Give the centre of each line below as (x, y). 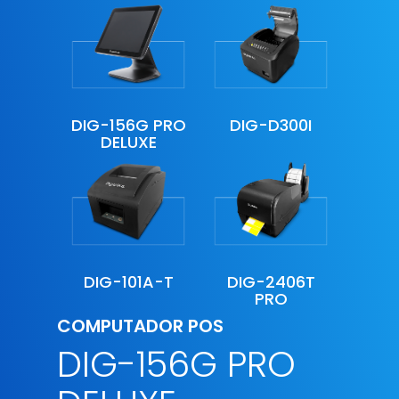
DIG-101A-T (128, 281)
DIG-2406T (271, 281)
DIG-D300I (271, 126)
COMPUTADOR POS (140, 326)
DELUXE (128, 142)
